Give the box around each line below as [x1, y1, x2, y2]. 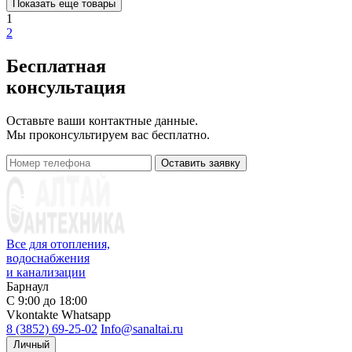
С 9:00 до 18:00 [6, 293, 87, 307]
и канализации [6, 265, 86, 279]
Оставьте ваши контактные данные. [6, 113, 198, 127]
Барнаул [6, 279, 49, 293]
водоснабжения [6, 251, 90, 265]
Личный [13, 338, 49, 350]
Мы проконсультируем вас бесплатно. [6, 127, 210, 141]
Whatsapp [61, 307, 111, 321]
